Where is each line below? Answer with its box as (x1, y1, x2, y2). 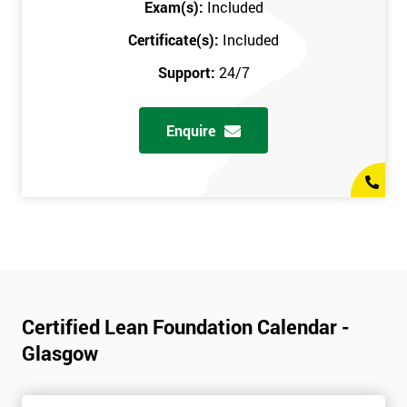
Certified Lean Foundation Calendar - (22, 313, 350, 341)
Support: (157, 63, 219, 83)
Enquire (166, 121, 215, 141)
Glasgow (22, 340, 98, 367)
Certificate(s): (128, 30, 223, 50)
